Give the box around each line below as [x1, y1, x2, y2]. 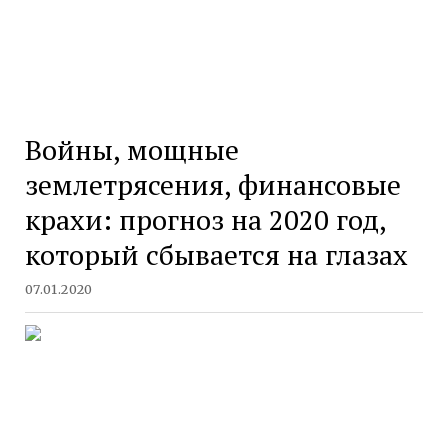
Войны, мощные [24, 130, 239, 168]
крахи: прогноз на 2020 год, [24, 200, 386, 238]
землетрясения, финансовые [24, 165, 401, 203]
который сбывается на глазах [24, 235, 408, 273]
